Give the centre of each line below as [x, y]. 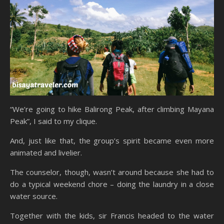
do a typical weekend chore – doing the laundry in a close [112, 184]
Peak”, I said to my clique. [53, 121]
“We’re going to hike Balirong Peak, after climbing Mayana [112, 109]
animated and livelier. [46, 152]
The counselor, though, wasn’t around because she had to [112, 172]
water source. [34, 196]
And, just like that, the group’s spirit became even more [112, 140]
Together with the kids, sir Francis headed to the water [112, 215]
